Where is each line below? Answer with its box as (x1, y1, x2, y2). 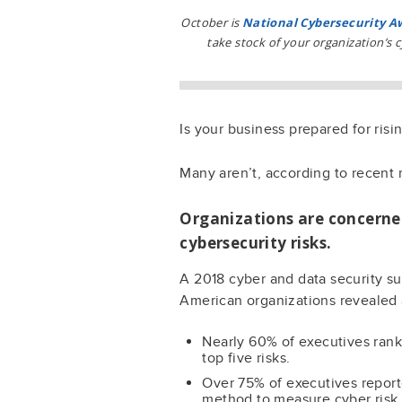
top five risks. (202, 348, 291, 367)
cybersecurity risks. (179, 232, 332, 253)
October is (180, 13, 242, 31)
